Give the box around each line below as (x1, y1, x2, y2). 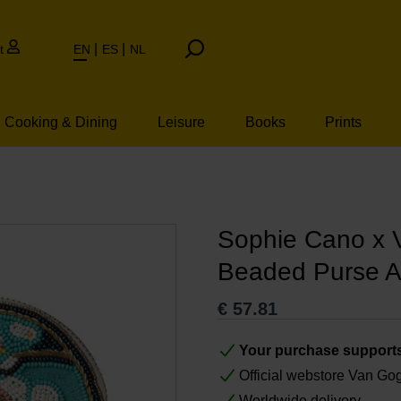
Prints (325, 115, 363, 131)
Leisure (157, 115, 205, 131)
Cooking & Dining (4, 115, 118, 131)
